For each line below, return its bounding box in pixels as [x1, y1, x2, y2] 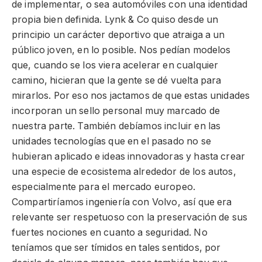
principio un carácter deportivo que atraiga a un [12, 29, 225, 40]
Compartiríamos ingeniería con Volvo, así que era [12, 196, 232, 208]
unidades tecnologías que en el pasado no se [12, 135, 211, 147]
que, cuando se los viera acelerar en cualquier [12, 59, 219, 71]
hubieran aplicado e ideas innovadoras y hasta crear [12, 150, 246, 162]
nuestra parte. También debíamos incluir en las [12, 120, 221, 132]
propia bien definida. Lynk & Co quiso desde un [12, 13, 219, 25]
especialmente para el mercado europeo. [12, 181, 196, 192]
